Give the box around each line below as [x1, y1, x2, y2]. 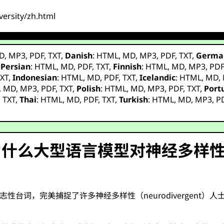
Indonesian [12, 72, 57, 83]
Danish [65, 50, 93, 61]
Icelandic [139, 72, 176, 83]
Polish [76, 83, 101, 94]
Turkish [119, 94, 148, 105]
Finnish [113, 61, 142, 72]
